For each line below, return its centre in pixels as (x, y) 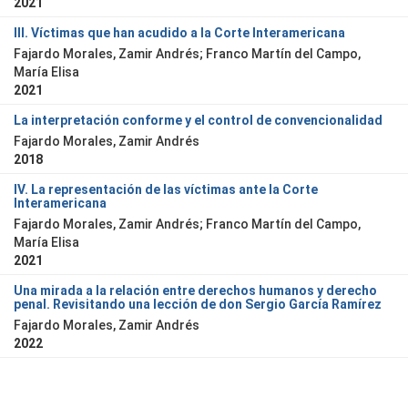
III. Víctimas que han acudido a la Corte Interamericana (179, 33)
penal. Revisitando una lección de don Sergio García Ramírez (198, 304)
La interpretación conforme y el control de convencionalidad (198, 120)
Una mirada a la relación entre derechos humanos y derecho (195, 291)
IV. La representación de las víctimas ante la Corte (166, 189)
